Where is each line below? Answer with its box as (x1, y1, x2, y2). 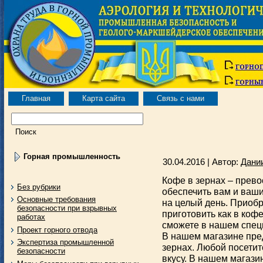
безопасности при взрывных (17, 204, 117, 213)
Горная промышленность (23, 152, 120, 161)
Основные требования (17, 195, 96, 204)
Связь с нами (157, 94, 204, 103)
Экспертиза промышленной (17, 238, 114, 247)
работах (17, 213, 45, 221)
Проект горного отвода (17, 225, 97, 234)
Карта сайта (82, 94, 125, 103)
